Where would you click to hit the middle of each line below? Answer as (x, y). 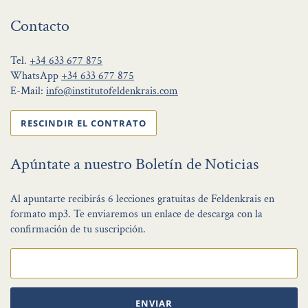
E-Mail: (28, 91)
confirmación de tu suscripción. (78, 230)
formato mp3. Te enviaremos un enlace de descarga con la (136, 214)
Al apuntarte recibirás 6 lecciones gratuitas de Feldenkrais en (142, 199)
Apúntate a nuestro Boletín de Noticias (134, 164)
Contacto (40, 26)
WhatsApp (36, 76)
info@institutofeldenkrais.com (112, 91)
